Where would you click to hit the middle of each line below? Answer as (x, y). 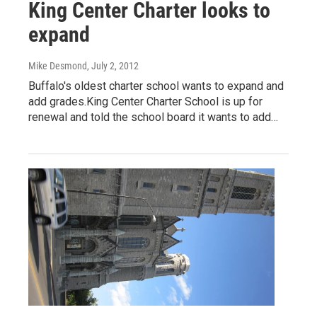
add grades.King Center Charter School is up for (145, 102)
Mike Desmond (58, 66)
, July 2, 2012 (113, 66)
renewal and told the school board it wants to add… (153, 117)
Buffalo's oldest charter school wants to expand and (156, 86)
